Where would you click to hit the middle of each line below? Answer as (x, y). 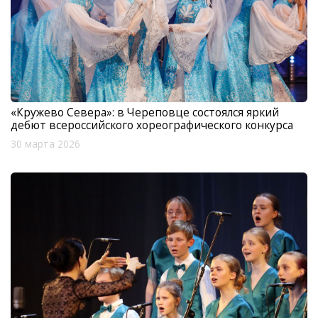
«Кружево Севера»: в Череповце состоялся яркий (145, 113)
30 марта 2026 (45, 144)
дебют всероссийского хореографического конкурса (152, 125)
